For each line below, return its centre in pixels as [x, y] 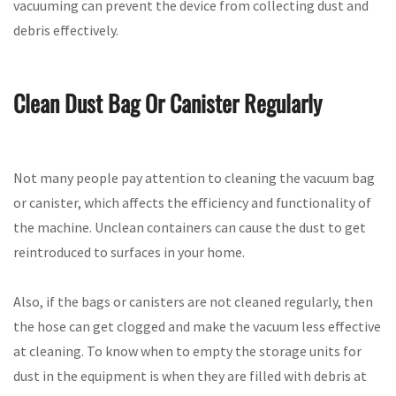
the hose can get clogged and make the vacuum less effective [197, 326]
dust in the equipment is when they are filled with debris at [190, 375]
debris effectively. [66, 30]
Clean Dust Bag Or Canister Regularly [168, 103]
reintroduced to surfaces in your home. [129, 251]
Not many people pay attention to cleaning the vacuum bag [194, 177]
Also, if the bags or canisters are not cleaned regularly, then [193, 301]
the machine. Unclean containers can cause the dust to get [190, 227]
